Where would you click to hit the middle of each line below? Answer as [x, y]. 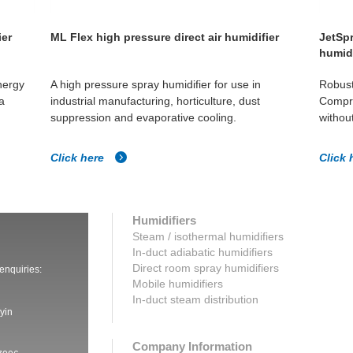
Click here [78, 157]
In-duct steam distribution [195, 300]
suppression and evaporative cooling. [143, 117]
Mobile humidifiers [177, 284]
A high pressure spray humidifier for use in [155, 84]
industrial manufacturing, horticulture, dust [155, 100]
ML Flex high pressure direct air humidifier [164, 37]
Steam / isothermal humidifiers [208, 237]
